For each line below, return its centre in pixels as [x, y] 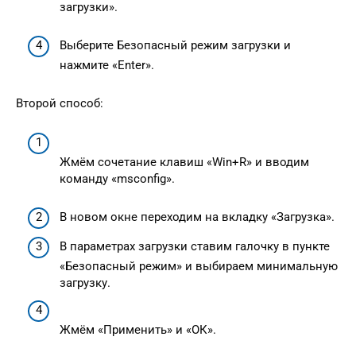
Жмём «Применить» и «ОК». [138, 329]
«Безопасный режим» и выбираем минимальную [199, 266]
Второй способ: [60, 103]
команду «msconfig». [117, 178]
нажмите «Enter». [107, 65]
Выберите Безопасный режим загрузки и [175, 45]
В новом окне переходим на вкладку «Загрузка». [197, 217]
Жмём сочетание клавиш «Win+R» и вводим [184, 162]
